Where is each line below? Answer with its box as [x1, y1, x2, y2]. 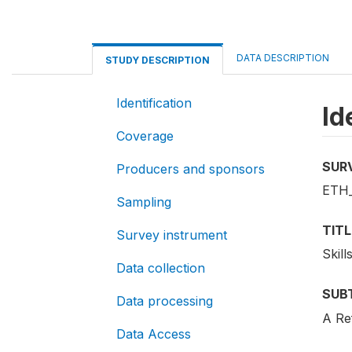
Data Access [116, 326, 191, 342]
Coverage [116, 128, 174, 144]
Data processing [116, 293, 213, 309]
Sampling [116, 194, 171, 210]
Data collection [116, 260, 205, 276]
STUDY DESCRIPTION [105, 54, 210, 66]
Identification [116, 95, 192, 111]
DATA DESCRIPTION [236, 52, 329, 64]
